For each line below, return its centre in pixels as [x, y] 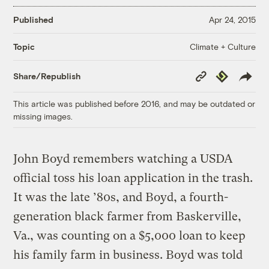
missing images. [43, 116]
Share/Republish [47, 76]
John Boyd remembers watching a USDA [123, 159]
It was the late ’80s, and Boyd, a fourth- [121, 197]
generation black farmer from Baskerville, [128, 216]
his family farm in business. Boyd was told [128, 255]
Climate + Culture [222, 46]
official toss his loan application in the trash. [133, 178]
